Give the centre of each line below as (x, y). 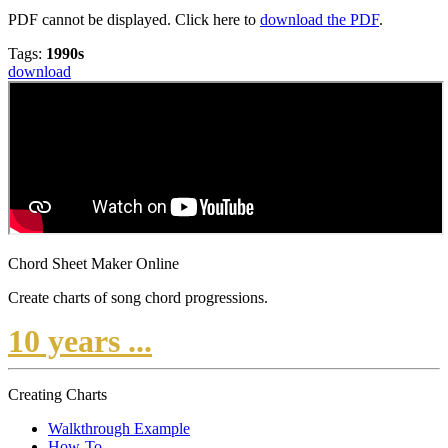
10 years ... (80, 341)
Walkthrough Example (119, 429)
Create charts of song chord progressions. (138, 298)
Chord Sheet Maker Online (93, 264)
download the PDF (319, 20)
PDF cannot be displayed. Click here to (134, 20)
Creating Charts (57, 395)
